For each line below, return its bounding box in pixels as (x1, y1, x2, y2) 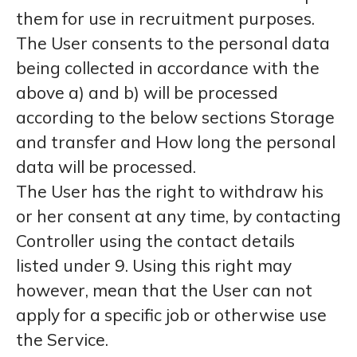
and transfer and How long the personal (16, 131, 335, 152)
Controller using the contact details (16, 230, 295, 251)
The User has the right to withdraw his (16, 181, 324, 202)
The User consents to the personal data (16, 33, 330, 53)
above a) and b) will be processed (16, 82, 278, 103)
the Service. (16, 329, 108, 350)
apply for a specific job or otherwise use (16, 304, 327, 325)
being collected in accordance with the (16, 57, 320, 78)
